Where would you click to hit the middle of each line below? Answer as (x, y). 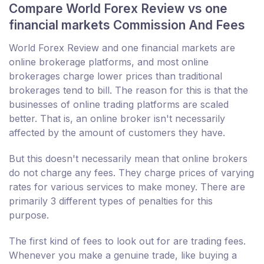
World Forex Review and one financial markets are (122, 47)
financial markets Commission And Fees (127, 25)
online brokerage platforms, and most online (109, 62)
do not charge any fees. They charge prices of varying (131, 172)
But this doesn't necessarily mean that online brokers (128, 158)
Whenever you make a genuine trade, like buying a (123, 255)
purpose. (29, 215)
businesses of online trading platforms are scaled (119, 104)
